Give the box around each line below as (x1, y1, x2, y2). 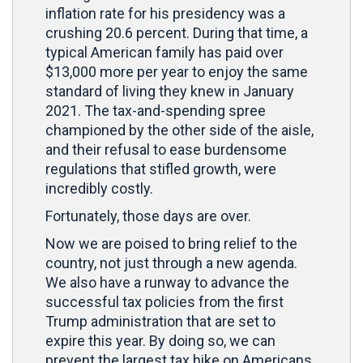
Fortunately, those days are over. (45, 207, 251, 224)
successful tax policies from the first (45, 293, 284, 310)
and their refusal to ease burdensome (45, 141, 287, 158)
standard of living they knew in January (45, 83, 294, 100)
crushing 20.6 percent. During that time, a (45, 24, 308, 41)
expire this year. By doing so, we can (45, 332, 275, 349)
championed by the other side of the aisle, (45, 122, 314, 139)
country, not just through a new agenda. (45, 254, 297, 271)
